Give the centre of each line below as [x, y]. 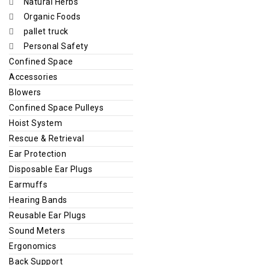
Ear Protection [38, 153]
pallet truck [46, 31]
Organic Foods [52, 16]
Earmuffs [28, 184]
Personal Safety [56, 46]
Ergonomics [33, 246]
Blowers [25, 92]
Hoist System [35, 123]
